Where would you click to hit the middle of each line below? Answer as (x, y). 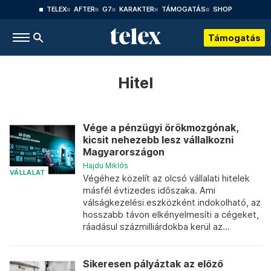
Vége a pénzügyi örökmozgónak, (161, 128)
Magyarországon (124, 152)
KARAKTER (136, 9)
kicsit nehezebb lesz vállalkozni (158, 140)
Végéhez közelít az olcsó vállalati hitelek (166, 178)
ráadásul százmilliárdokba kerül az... (156, 227)
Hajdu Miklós (106, 165)
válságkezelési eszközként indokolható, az (172, 202)
